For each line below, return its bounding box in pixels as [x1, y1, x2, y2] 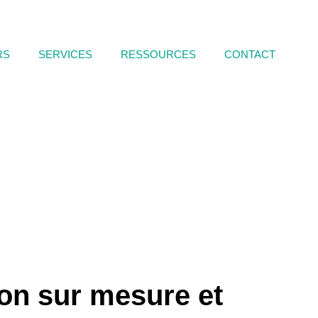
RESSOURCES [121, 48, 196, 60]
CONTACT [224, 48, 275, 60]
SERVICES [38, 48, 92, 60]
